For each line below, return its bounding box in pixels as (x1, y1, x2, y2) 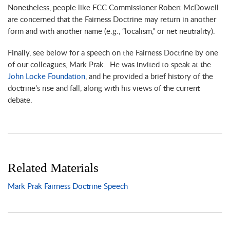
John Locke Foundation (8, 72, 85, 81)
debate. (8, 96, 32, 104)
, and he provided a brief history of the (85, 72, 213, 81)
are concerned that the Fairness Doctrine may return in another (8, 16, 216, 24)
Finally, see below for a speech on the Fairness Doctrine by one (8, 49, 218, 57)
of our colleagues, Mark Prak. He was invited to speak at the (8, 61, 211, 69)
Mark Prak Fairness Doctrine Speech (8, 183, 128, 191)
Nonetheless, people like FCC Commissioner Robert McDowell (8, 4, 219, 12)
